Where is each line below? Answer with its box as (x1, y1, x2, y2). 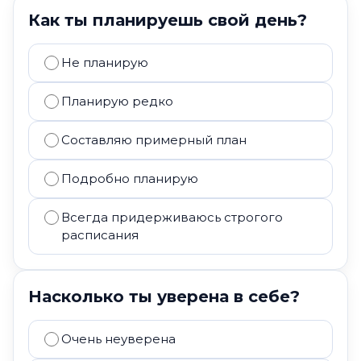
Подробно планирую (61, 171, 198, 186)
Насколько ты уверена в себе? (28, 287, 300, 306)
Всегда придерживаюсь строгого (61, 210, 283, 225)
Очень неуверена (61, 331, 176, 346)
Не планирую (61, 55, 148, 70)
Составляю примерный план (61, 132, 247, 147)
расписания (61, 227, 139, 243)
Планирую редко (61, 93, 173, 109)
